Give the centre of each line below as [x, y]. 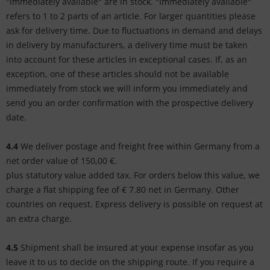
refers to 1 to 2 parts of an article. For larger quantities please [131, 16]
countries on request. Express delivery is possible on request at [134, 204]
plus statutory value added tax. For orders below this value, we [133, 175]
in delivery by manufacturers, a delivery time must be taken [127, 45]
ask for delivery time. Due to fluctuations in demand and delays [134, 30]
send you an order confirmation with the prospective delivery [130, 103]
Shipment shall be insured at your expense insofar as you [136, 247]
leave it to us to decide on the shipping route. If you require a [130, 262]
